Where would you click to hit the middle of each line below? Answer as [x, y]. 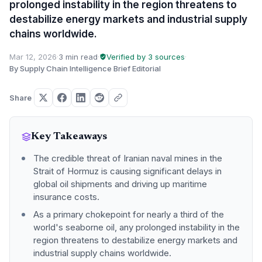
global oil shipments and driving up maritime [120, 184]
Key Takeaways [69, 137]
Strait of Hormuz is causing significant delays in [127, 171]
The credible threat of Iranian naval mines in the [128, 158]
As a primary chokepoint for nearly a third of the [129, 214]
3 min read [78, 57]
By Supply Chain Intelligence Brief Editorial [85, 68]
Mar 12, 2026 [33, 57]
